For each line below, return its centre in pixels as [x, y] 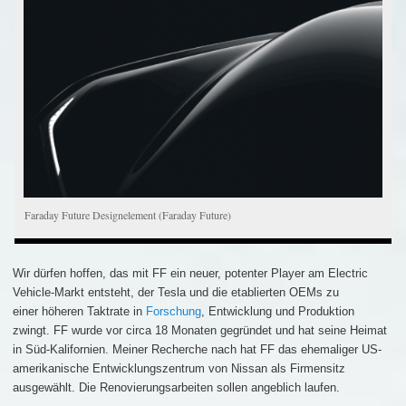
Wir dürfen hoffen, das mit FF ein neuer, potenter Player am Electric [190, 273]
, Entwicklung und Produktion [278, 311]
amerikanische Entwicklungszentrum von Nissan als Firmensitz [179, 368]
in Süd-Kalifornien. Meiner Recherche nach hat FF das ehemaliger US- [197, 349]
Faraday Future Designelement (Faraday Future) [128, 215]
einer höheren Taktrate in [77, 311]
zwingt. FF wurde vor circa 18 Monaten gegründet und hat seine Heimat [200, 330]
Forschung [172, 311]
